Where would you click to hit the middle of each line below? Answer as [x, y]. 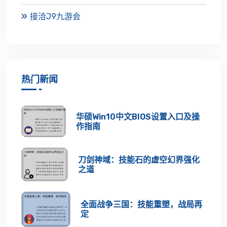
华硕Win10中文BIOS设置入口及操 [138, 117]
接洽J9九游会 [55, 16]
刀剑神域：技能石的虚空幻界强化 [139, 160]
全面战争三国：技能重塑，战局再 [141, 205]
